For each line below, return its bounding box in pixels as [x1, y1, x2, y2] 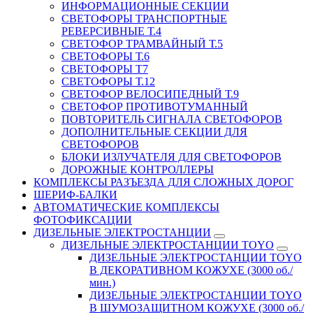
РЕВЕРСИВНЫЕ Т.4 [61, 24, 161, 37]
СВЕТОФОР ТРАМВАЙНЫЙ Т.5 [61, 37, 223, 50]
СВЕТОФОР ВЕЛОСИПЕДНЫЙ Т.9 [61, 87, 239, 100]
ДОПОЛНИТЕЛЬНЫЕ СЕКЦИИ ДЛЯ [61, 125, 247, 138]
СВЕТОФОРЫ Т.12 [61, 75, 155, 87]
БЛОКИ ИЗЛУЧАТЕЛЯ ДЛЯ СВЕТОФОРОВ [61, 150, 282, 163]
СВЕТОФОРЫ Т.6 [61, 50, 150, 62]
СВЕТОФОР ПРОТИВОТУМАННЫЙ [61, 100, 248, 112]
